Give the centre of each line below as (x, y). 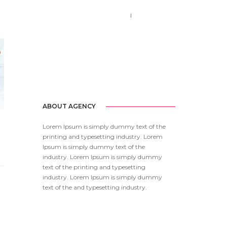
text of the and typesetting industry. (94, 187)
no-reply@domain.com (89, 29)
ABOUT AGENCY (69, 106)
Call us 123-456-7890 (84, 16)
